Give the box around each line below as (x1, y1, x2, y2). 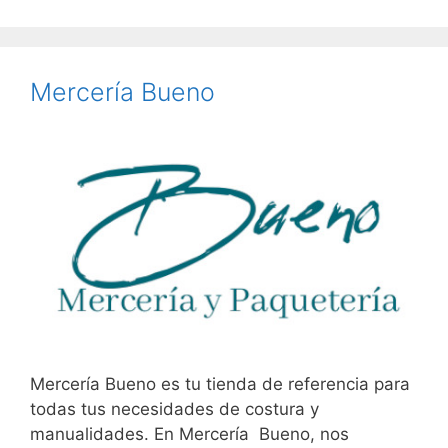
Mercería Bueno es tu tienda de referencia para (30, 374, 410, 395)
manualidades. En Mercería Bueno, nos (30, 424, 349, 445)
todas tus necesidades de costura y (30, 399, 319, 420)
